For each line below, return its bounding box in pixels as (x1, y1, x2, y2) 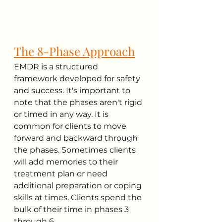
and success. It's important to (14, 85, 132, 95)
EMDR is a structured (14, 61, 100, 71)
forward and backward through (14, 133, 140, 143)
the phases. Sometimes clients (14, 145, 138, 155)
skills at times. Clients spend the (14, 192, 144, 202)
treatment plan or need (14, 168, 110, 178)
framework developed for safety (14, 73, 142, 83)
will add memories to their (14, 157, 120, 166)
